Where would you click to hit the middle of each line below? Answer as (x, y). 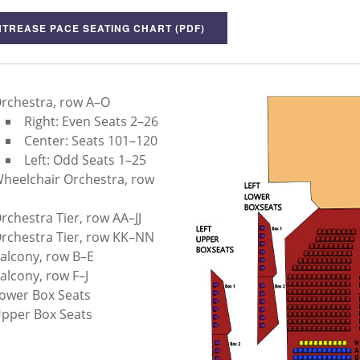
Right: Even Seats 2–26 (91, 121)
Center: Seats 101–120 (90, 141)
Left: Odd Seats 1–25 (85, 160)
